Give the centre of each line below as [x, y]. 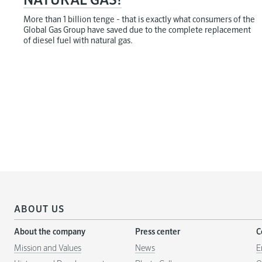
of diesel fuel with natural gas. [78, 41]
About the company [50, 232]
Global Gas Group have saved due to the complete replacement [137, 30]
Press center [157, 232]
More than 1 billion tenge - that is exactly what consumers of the [139, 20]
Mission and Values [48, 248]
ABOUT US [39, 210]
